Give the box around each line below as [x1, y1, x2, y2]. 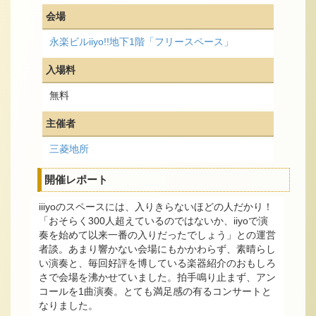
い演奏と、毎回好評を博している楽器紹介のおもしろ [39, 257, 276, 269]
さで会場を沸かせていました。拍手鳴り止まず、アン [39, 272, 276, 284]
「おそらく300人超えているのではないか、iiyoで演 [39, 215, 268, 227]
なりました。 [39, 300, 98, 312]
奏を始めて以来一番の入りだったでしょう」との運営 [39, 229, 276, 241]
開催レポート [44, 174, 109, 186]
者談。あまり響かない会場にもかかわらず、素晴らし [39, 243, 276, 255]
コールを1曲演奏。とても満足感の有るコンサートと [39, 286, 272, 298]
